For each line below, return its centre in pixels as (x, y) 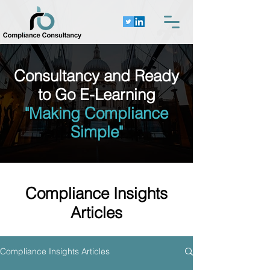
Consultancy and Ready (96, 76)
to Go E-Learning (96, 95)
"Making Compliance (96, 113)
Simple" (96, 132)
